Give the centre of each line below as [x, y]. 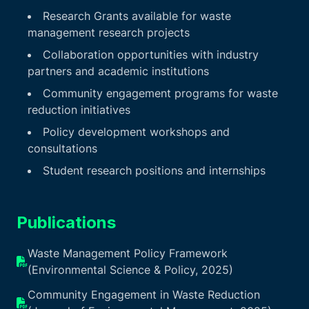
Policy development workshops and [136, 131]
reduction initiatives [79, 109]
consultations [62, 148]
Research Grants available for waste [137, 16]
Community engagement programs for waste [160, 93]
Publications [66, 222]
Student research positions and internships [154, 170]
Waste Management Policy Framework [128, 253]
